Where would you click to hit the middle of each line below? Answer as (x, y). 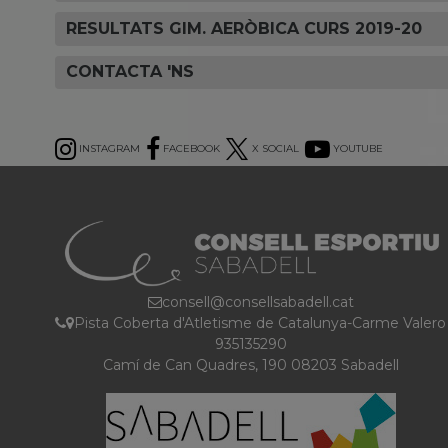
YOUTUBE (356, 148)
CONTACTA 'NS (130, 72)
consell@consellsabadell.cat (257, 301)
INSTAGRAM (108, 148)
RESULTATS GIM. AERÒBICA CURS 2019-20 (244, 28)
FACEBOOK (189, 148)
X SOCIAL (274, 148)
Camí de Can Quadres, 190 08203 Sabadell (250, 364)
